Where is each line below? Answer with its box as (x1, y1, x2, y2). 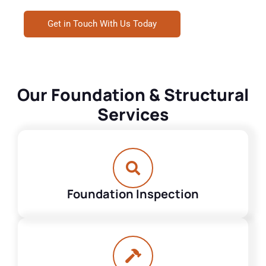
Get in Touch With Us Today (47, 18, 157, 29)
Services (97, 103, 169, 125)
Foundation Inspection (67, 186, 199, 202)
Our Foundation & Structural (17, 83, 249, 106)
